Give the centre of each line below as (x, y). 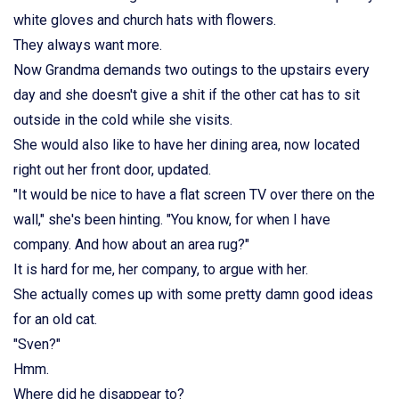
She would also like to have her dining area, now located (187, 144)
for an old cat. (55, 319)
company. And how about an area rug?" (131, 244)
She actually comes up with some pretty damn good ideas (193, 294)
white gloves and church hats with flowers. (145, 20)
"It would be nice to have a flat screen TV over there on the (194, 194)
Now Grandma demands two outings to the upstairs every (191, 69)
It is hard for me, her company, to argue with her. (161, 269)
